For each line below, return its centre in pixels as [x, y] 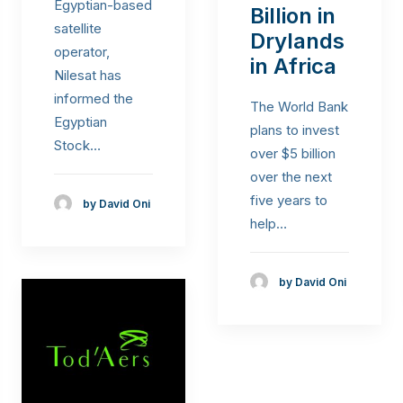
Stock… [77, 146]
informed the [94, 99]
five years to [289, 201]
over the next [291, 177]
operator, [82, 52]
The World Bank [299, 107]
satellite [78, 29]
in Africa [293, 67]
